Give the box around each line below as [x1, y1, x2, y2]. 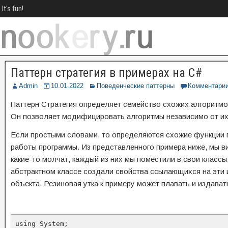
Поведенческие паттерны [97, 82, 175, 90]
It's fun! [2, 4, 23, 13]
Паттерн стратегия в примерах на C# [11, 66, 202, 80]
